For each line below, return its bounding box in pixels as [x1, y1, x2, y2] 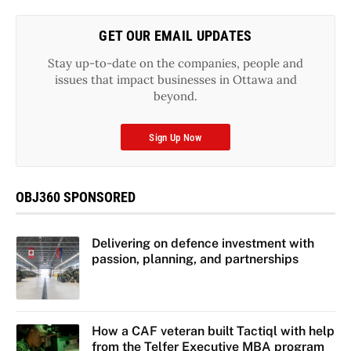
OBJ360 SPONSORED [16, 189, 136, 206]
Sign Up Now [149, 132, 202, 144]
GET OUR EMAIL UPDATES [99, 27, 252, 45]
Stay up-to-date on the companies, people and [48, 56, 303, 71]
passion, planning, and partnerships [91, 251, 299, 267]
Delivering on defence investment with [91, 236, 314, 251]
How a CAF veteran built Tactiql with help [91, 323, 335, 338]
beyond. [154, 89, 197, 104]
